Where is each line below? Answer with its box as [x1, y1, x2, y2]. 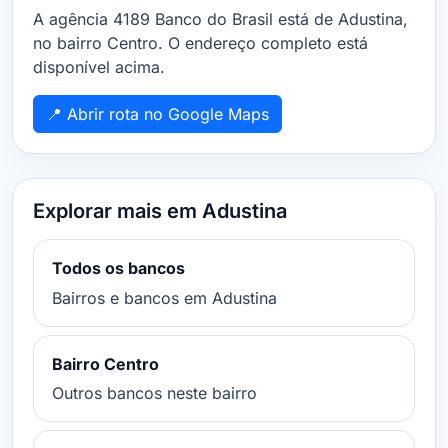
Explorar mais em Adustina [33, 199, 287, 223]
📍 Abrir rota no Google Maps [46, 104, 269, 124]
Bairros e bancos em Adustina [51, 287, 277, 308]
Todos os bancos [51, 258, 185, 278]
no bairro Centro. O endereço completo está [33, 33, 368, 53]
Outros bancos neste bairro [51, 383, 257, 404]
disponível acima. [33, 57, 165, 77]
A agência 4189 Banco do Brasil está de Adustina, [33, 9, 408, 29]
